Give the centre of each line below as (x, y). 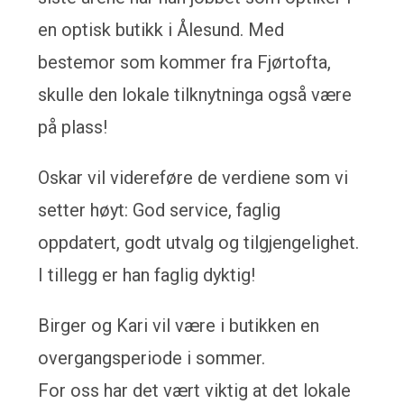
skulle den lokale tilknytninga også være (195, 95)
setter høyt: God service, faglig (160, 210)
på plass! (73, 127)
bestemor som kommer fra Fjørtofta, (185, 62)
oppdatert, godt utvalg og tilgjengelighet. (199, 243)
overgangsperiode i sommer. (152, 358)
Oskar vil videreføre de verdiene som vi (193, 178)
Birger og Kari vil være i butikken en (179, 326)
